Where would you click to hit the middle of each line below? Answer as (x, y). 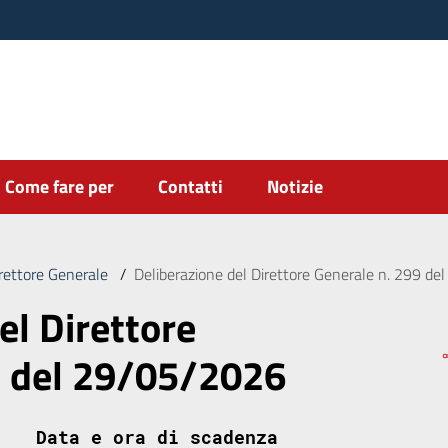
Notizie (295, 186)
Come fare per (59, 186)
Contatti (190, 186)
